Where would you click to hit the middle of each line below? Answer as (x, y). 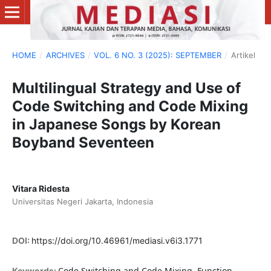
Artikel (243, 55)
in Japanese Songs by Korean (116, 124)
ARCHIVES (65, 55)
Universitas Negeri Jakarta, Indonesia (82, 201)
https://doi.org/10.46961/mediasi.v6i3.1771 (117, 241)
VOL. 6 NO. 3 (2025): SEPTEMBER (158, 55)
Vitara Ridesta (41, 188)
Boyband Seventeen (83, 142)
